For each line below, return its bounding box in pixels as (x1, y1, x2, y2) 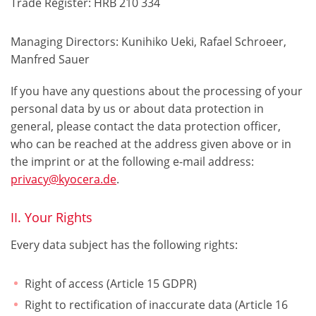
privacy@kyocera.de (11, 171, 116, 188)
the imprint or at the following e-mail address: (11, 154, 254, 170)
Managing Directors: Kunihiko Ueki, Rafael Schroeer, (11, 34, 286, 50)
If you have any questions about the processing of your (11, 83, 303, 99)
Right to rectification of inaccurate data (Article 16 (25, 297, 288, 313)
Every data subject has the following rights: (11, 237, 238, 253)
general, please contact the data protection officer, (11, 119, 281, 135)
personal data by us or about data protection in (11, 101, 264, 117)
